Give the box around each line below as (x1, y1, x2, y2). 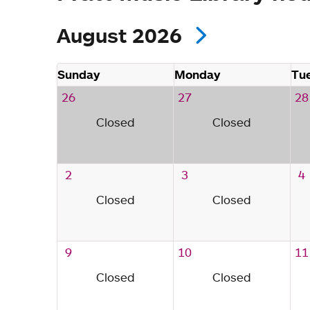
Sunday (57, 66, 100, 82)
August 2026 (57, 22, 188, 48)
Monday (174, 66, 221, 82)
